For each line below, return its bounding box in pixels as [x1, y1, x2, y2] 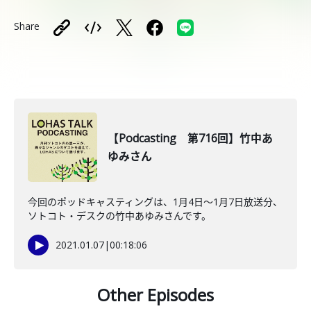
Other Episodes [97, 283, 214, 306]
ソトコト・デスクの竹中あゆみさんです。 [28, 209, 211, 222]
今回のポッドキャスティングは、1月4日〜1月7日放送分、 [28, 195, 283, 208]
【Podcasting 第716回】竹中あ [108, 131, 273, 146]
